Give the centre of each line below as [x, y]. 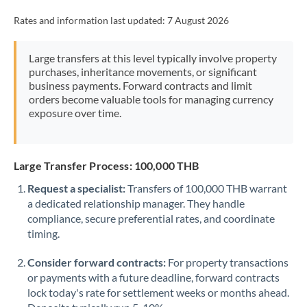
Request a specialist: [76, 188]
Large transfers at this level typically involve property [152, 58]
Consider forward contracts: [97, 262]
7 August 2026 [198, 21]
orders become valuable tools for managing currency [151, 99]
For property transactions [227, 262]
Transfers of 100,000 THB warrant [206, 188]
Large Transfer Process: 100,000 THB [107, 165]
